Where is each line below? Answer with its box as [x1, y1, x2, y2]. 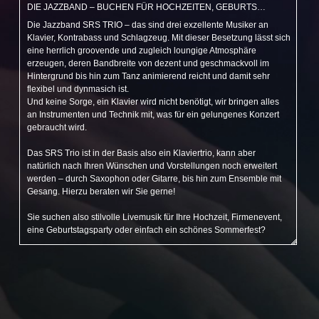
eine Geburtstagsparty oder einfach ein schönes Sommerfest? [26, 225, 266, 235]
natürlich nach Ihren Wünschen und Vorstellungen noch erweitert [26, 161, 277, 171]
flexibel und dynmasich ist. [26, 84, 129, 94]
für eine [87, 251, 121, 261]
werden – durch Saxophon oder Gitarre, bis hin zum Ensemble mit [26, 174, 288, 184]
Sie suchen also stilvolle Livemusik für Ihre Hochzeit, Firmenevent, [26, 212, 282, 222]
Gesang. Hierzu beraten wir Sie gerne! [26, 187, 175, 197]
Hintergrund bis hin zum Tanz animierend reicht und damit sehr [26, 71, 270, 81]
